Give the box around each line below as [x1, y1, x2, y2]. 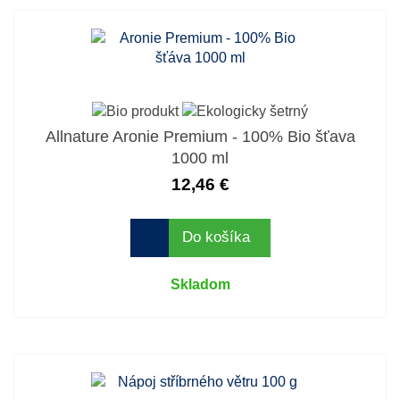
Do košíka [182, 229, 250, 246]
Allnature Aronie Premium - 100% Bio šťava [45, 127, 355, 146]
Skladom [170, 276, 230, 292]
